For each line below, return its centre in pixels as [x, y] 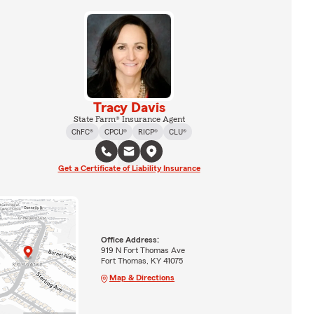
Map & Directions [142, 277]
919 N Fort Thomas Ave [143, 250]
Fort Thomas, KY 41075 [142, 260]
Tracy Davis [129, 108]
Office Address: [130, 239]
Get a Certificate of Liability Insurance [129, 168]
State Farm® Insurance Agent [129, 119]
